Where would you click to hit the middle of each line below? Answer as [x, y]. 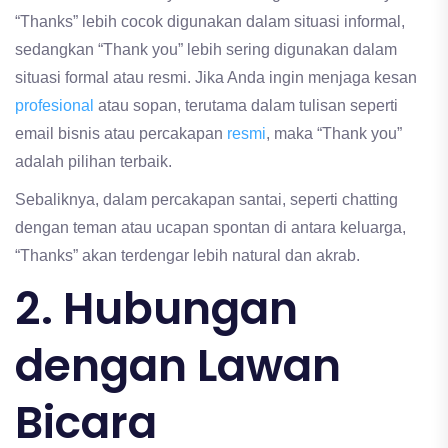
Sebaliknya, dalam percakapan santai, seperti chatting [206, 200]
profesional [56, 106]
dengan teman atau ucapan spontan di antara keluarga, [210, 228]
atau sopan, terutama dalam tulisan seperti [248, 106]
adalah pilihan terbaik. [93, 162]
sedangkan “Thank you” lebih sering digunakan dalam [206, 50]
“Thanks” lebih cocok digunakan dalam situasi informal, [210, 22]
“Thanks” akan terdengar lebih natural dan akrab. [187, 256]
